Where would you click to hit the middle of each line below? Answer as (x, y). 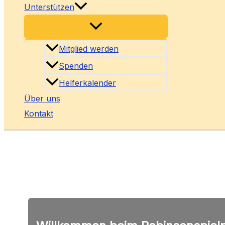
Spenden (76, 66)
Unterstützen (49, 7)
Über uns (42, 99)
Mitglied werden (89, 49)
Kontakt (39, 114)
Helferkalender (87, 83)
